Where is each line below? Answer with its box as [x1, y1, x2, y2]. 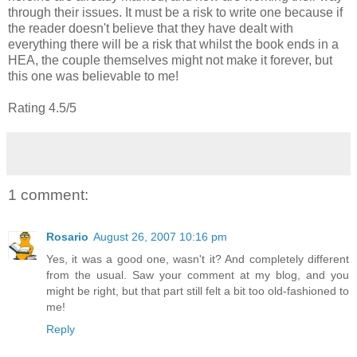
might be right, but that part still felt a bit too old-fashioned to [46, 284, 349, 297]
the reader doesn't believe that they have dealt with [8, 22, 293, 36]
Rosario [46, 229, 88, 243]
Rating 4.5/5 [8, 101, 76, 116]
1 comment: [8, 186, 88, 204]
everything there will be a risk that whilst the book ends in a [8, 37, 339, 52]
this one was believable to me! [8, 69, 178, 84]
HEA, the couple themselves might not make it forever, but [8, 53, 332, 68]
